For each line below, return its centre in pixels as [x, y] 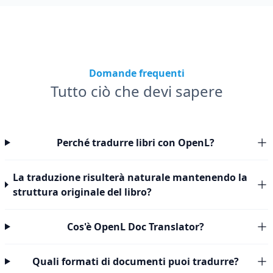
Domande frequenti [136, 73]
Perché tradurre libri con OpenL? [135, 143]
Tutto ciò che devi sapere [136, 91]
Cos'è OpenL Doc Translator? [135, 227]
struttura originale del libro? [83, 192]
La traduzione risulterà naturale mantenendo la [130, 177]
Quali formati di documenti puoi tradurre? [135, 261]
